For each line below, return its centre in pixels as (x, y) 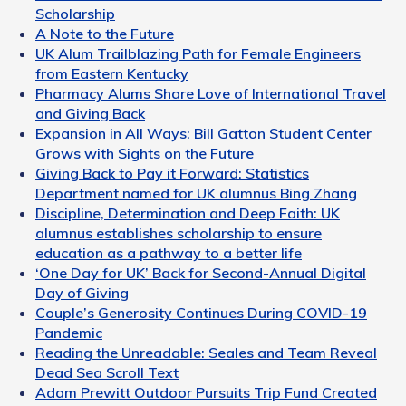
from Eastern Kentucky (112, 73)
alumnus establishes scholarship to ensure (179, 232)
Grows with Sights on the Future (145, 153)
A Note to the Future (105, 33)
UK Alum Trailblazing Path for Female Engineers (198, 53)
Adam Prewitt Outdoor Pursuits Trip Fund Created (206, 392)
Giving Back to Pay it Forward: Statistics (172, 173)
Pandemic (69, 332)
